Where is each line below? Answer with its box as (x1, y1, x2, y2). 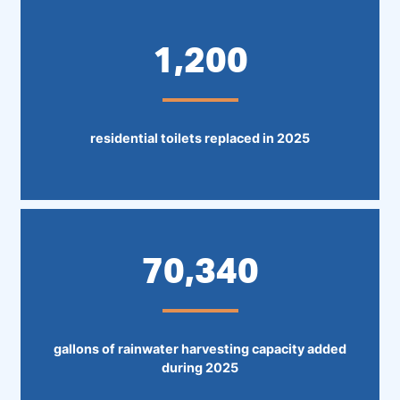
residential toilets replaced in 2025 (90, 129, 310, 146)
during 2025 (162, 359, 238, 375)
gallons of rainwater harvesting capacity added (54, 340, 346, 356)
